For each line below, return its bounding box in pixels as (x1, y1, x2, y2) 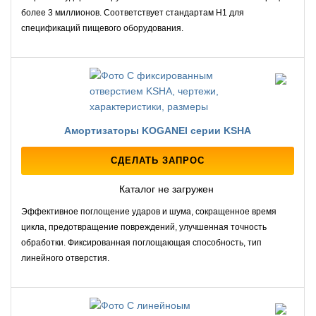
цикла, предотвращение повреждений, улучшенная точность (21, 222, 267, 233)
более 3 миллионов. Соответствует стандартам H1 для (21, 7, 244, 18)
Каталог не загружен (116, 183, 214, 195)
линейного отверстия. (21, 253, 109, 264)
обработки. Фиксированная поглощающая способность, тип (21, 238, 262, 248)
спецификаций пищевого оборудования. (21, 23, 183, 33)
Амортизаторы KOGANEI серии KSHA (64, 124, 251, 136)
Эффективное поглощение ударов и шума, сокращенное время (21, 207, 276, 217)
